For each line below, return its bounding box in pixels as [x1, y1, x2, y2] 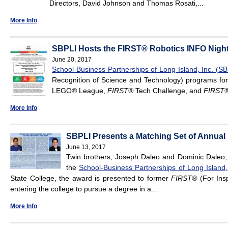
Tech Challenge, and [135, 87, 204, 95]
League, [77, 87, 107, 95]
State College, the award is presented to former [10, 174, 172, 183]
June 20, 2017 [52, 56, 92, 64]
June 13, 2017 [66, 144, 106, 151]
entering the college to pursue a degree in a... [10, 185, 157, 193]
